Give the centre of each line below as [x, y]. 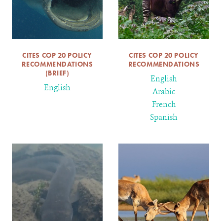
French [164, 105]
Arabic [164, 92]
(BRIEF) [57, 73]
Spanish [164, 117]
